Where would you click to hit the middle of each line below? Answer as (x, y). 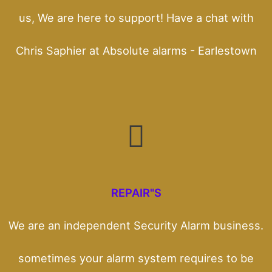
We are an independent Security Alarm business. (136, 225)
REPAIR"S (136, 192)
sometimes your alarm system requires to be (136, 258)
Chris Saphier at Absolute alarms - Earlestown (136, 50)
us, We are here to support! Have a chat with (136, 17)
